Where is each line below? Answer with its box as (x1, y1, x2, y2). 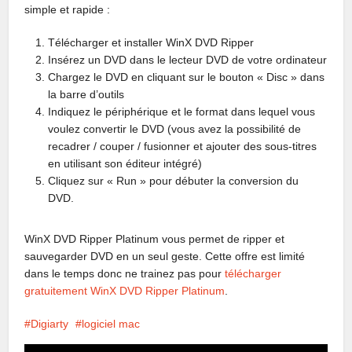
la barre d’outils (48, 87, 125, 101)
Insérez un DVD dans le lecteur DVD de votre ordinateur (48, 53, 328, 66)
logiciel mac (82, 317, 141, 330)
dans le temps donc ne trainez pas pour (24, 266, 225, 280)
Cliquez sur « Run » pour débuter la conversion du (48, 174, 299, 187)
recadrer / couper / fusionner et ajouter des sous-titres (48, 139, 317, 152)
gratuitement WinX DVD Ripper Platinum (24, 284, 225, 297)
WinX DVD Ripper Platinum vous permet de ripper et (24, 232, 285, 245)
